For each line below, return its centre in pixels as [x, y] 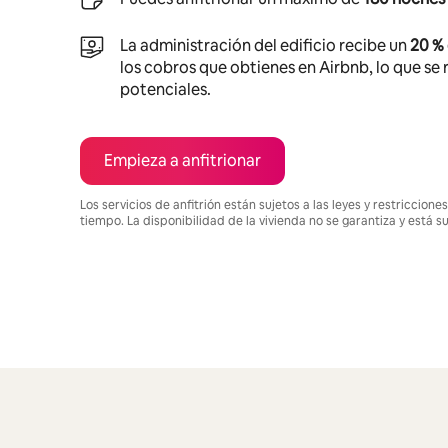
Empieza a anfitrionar [182, 160]
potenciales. [165, 89]
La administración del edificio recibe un [265, 45]
